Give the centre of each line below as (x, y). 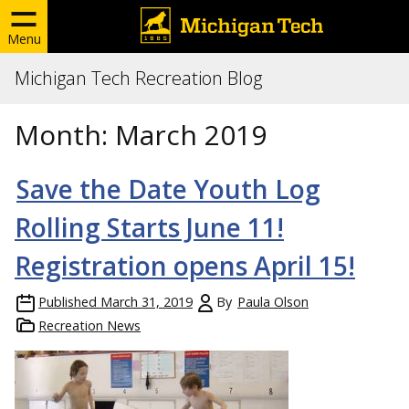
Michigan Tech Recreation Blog (138, 78)
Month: (65, 135)
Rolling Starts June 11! (149, 227)
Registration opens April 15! (185, 266)
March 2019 (191, 135)
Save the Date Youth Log (168, 189)
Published (68, 302)
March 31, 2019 (147, 302)
